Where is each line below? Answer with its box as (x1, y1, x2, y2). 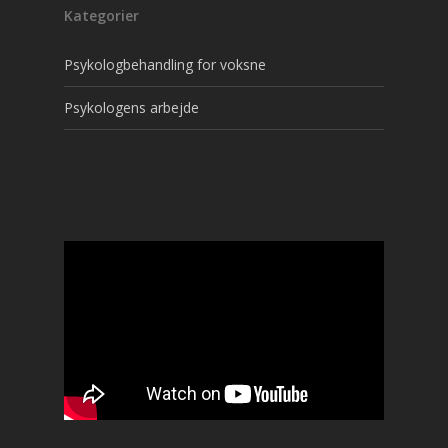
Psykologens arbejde (64, 98, 199, 117)
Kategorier (64, 6, 139, 25)
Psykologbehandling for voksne (64, 55, 266, 74)
